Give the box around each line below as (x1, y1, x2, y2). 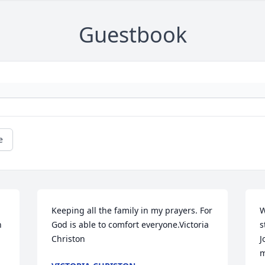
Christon (51, 233, 86, 245)
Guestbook (78, 20, 187, 50)
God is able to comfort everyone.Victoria (51, 219, 209, 231)
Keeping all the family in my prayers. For (51, 205, 213, 216)
